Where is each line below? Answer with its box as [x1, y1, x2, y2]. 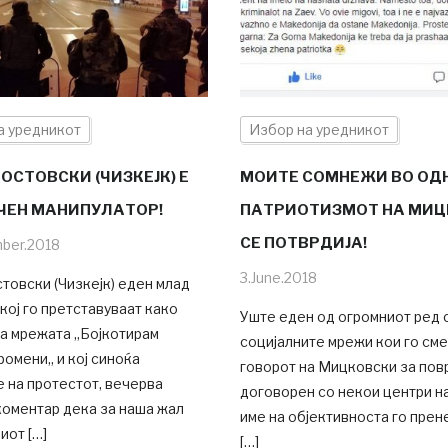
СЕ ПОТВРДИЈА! [239, 234, 367, 253]
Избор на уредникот [248, 121, 389, 139]
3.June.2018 [239, 269, 317, 287]
